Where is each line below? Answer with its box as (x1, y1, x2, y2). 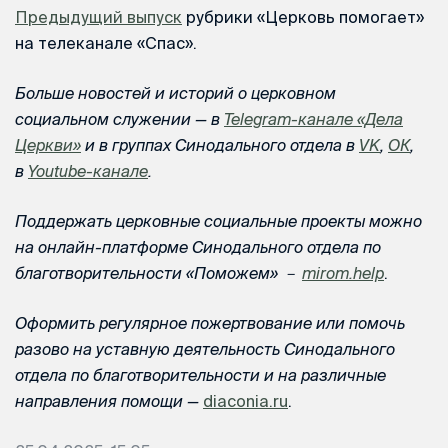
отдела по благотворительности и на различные (15, 366, 386, 385)
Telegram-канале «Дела (224, 110, 403, 129)
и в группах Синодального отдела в (81, 136, 359, 155)
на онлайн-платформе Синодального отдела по (15, 238, 381, 257)
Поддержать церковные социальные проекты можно (15, 212, 422, 231)
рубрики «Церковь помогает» (182, 8, 424, 27)
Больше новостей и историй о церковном (15, 84, 336, 103)
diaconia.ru (203, 392, 288, 411)
